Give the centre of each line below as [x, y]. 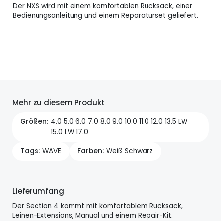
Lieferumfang [38, 191]
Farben [90, 151]
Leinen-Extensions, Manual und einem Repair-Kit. [92, 215]
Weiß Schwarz [130, 151]
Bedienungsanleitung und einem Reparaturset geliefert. [107, 15]
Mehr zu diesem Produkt [58, 102]
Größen [34, 122]
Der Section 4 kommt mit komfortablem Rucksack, [97, 206]
